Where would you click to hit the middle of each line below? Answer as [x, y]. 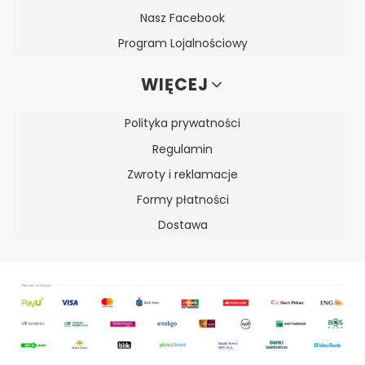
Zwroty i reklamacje [182, 174]
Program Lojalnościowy [182, 44]
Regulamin [182, 149]
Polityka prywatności [182, 123]
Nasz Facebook [182, 18]
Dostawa [182, 225]
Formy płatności [182, 199]
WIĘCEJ [174, 84]
